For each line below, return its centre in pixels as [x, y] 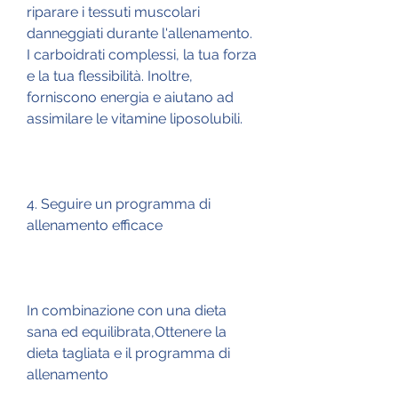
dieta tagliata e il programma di [128, 353]
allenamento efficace [95, 225]
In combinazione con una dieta [127, 310]
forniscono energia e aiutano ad [130, 97]
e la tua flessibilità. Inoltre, [110, 76]
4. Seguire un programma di [119, 203]
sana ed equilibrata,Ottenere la [127, 331]
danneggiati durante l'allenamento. [139, 33]
